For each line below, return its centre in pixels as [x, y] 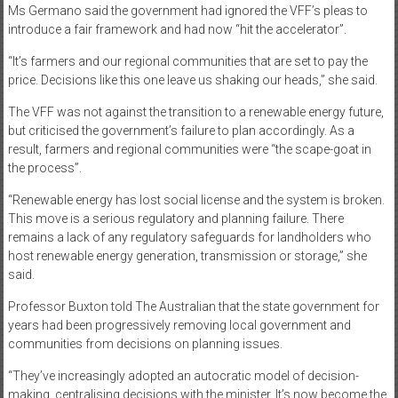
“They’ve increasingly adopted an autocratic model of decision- [183, 376]
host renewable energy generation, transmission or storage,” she [187, 256]
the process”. [44, 168]
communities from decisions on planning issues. [145, 344]
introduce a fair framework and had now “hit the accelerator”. [177, 30]
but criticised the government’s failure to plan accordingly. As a [181, 131]
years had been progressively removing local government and [179, 326]
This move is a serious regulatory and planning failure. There [175, 219]
